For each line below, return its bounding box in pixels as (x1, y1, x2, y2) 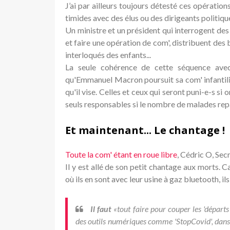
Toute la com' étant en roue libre (65, 149, 177, 159)
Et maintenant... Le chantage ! (65, 123, 225, 137)
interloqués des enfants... (65, 49, 151, 60)
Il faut (90, 203, 112, 214)
